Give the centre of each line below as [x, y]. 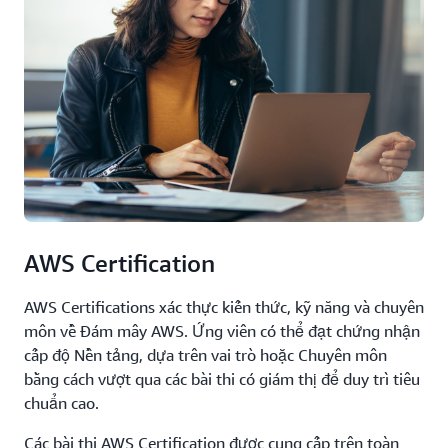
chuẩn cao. [61, 402]
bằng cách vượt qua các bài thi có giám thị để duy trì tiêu [222, 378]
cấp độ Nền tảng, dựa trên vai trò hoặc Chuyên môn [205, 354]
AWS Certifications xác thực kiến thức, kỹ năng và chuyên [224, 306]
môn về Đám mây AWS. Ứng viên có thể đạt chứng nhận [222, 330]
